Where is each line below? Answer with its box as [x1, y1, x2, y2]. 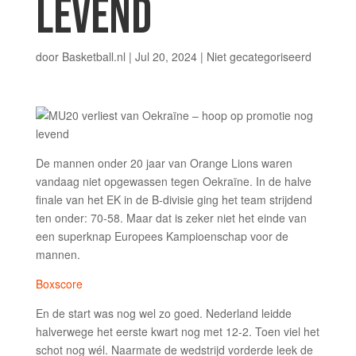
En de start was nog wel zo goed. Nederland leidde [35, 305, 292, 321]
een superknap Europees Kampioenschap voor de [35, 228, 288, 244]
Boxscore [35, 276, 83, 292]
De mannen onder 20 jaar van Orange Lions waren [35, 155, 292, 171]
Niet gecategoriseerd [206, 48, 311, 64]
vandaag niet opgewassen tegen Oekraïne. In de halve [35, 173, 311, 189]
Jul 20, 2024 [134, 48, 197, 64]
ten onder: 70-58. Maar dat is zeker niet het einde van [35, 210, 307, 226]
